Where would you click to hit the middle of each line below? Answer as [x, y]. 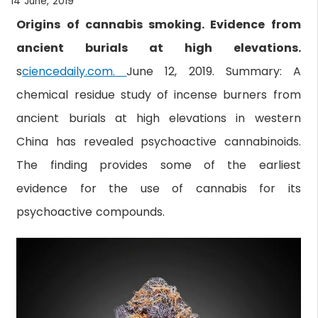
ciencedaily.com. [75, 71]
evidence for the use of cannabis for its [159, 188]
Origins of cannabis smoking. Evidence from [159, 24]
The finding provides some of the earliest [159, 165]
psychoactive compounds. [91, 212]
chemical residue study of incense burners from [159, 95]
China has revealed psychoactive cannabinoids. [159, 142]
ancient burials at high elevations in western [159, 118]
